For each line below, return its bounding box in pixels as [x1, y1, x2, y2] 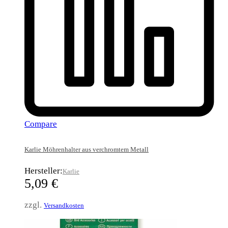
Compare [24, 119, 57, 129]
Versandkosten [44, 202, 84, 210]
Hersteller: [24, 166, 63, 176]
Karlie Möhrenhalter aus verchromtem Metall [24, 146, 149, 154]
